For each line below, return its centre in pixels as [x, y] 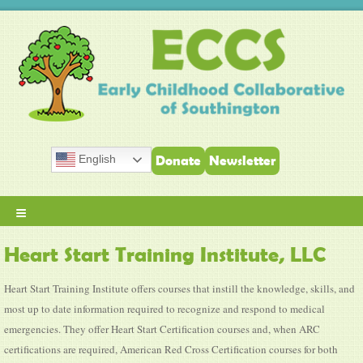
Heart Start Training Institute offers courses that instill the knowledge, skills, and [179, 288]
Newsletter [242, 160]
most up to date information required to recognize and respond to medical [164, 308]
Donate [178, 160]
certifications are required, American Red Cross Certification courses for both [171, 349]
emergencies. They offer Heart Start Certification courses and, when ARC [162, 329]
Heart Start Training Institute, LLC [165, 254]
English [96, 158]
